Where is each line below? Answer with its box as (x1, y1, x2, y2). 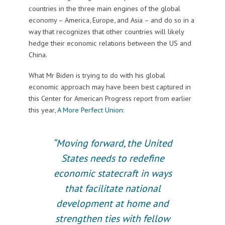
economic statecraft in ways (53, 167, 172, 180)
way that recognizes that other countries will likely (28, 27, 184, 37)
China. (28, 50, 47, 60)
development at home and (56, 197, 169, 210)
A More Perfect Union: (55, 105, 125, 115)
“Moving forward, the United (53, 137, 172, 150)
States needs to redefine (61, 152, 164, 165)
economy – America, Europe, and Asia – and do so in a (28, 15, 194, 25)
